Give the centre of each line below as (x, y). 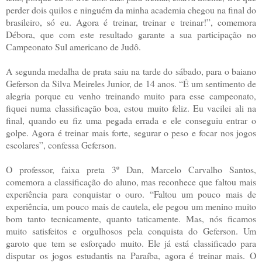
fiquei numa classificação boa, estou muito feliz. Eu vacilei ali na (131, 108)
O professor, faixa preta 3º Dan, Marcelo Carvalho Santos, (131, 169)
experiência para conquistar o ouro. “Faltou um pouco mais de (131, 194)
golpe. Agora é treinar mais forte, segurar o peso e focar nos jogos (131, 132)
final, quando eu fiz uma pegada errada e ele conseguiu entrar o (131, 120)
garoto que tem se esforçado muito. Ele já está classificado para (131, 243)
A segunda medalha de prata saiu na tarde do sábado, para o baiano (131, 71)
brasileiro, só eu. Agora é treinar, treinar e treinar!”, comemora (131, 22)
